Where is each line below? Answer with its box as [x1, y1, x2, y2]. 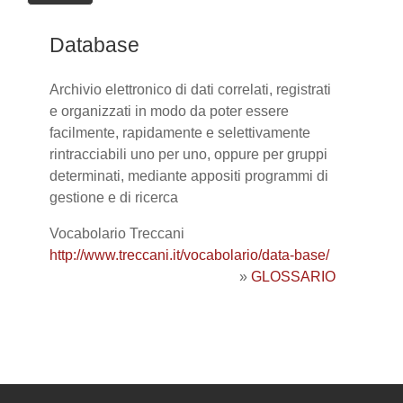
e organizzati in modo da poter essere [49, 103, 289, 120]
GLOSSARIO [251, 269, 336, 285]
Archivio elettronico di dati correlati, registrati [49, 82, 331, 98]
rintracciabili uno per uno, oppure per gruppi [49, 147, 327, 163]
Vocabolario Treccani [49, 226, 184, 242]
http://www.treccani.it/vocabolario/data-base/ [49, 247, 329, 264]
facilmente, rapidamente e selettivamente [49, 125, 310, 141]
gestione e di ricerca [49, 190, 178, 206]
